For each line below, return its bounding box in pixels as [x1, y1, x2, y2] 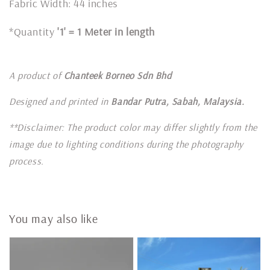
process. [9, 155, 44, 168]
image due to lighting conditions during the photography [9, 138, 244, 151]
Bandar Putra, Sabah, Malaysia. [111, 95, 245, 108]
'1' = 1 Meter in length [57, 25, 155, 39]
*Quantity [9, 25, 57, 39]
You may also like [9, 210, 98, 226]
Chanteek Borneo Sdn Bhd [63, 69, 175, 82]
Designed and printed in [9, 95, 111, 108]
